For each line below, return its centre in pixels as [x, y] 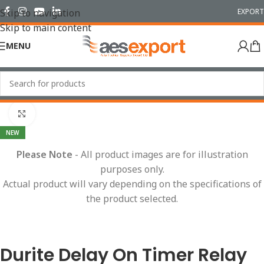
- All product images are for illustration [160, 155]
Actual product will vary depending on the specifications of [132, 184]
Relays [45, 95]
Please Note [44, 155]
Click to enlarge [68, 113]
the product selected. [132, 199]
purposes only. [132, 169]
